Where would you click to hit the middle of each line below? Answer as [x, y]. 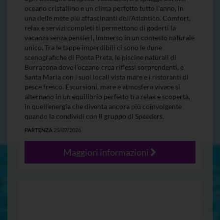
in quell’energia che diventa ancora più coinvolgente [103, 106]
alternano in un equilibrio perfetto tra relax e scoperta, [107, 96]
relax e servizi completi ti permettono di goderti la [100, 27]
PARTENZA [39, 130]
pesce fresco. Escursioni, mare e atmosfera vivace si [102, 86]
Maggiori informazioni [107, 152]
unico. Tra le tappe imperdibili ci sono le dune [93, 47]
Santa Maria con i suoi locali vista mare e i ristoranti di [107, 77]
